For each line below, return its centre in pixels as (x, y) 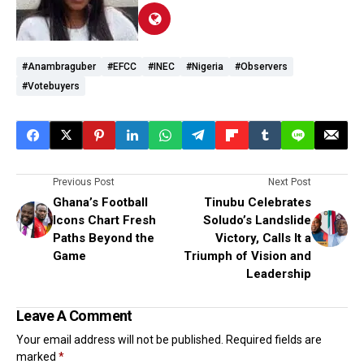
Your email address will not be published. (120, 339)
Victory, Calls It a (263, 238)
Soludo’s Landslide (257, 220)
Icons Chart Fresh (104, 220)
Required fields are (274, 339)
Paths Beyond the (104, 238)
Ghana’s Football (100, 202)
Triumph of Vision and (247, 256)
